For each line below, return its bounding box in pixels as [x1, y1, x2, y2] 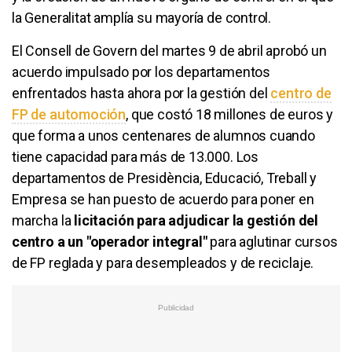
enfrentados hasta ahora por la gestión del [12, 84, 271, 101]
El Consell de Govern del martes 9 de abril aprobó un [12, 42, 327, 59]
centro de [270, 84, 332, 101]
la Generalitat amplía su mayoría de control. [12, 9, 272, 26]
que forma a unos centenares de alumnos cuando [12, 126, 315, 144]
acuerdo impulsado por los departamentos [12, 63, 270, 80]
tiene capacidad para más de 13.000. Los [12, 148, 258, 165]
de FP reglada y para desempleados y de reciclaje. [12, 254, 314, 271]
